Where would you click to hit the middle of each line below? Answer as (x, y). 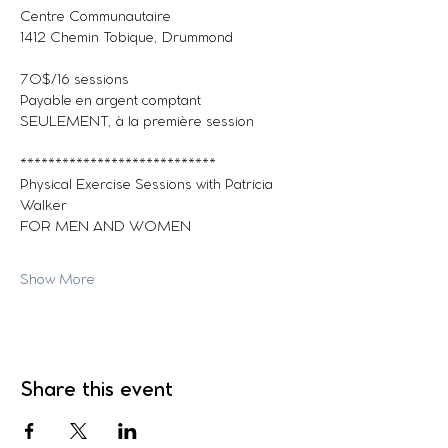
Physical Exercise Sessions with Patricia (148, 185)
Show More (57, 280)
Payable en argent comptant (112, 101)
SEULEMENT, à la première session (137, 122)
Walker (43, 206)
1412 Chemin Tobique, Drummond (126, 38)
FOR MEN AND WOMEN (105, 227)
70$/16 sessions (74, 80)
